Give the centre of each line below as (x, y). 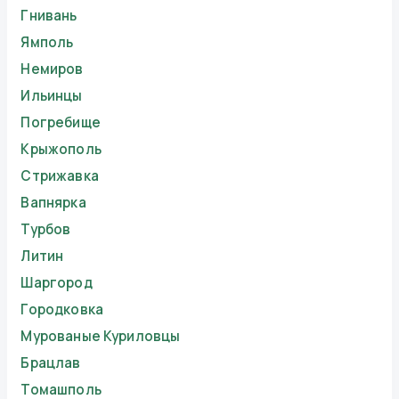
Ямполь (47, 43)
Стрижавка (60, 176)
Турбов (46, 230)
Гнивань (49, 16)
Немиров (52, 69)
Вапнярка (53, 203)
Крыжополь (61, 150)
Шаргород (57, 283)
